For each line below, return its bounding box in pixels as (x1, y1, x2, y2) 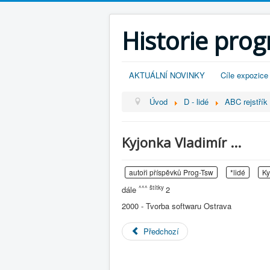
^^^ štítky (139, 183, 166, 192)
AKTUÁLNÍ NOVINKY (129, 69, 205, 81)
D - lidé (184, 96, 209, 107)
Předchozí (143, 225, 180, 237)
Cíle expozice (221, 69, 268, 81)
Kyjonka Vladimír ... (122, 133, 241, 151)
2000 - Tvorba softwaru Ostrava (122, 200, 231, 212)
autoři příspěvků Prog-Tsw (129, 167, 213, 177)
